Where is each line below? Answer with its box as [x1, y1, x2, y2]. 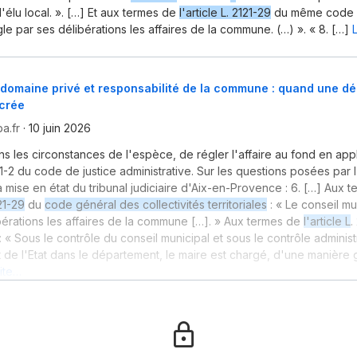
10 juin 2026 [29, 121, 91, 135]
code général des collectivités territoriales [45, 198, 267, 212]
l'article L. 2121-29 [179, 5, 271, 19]
